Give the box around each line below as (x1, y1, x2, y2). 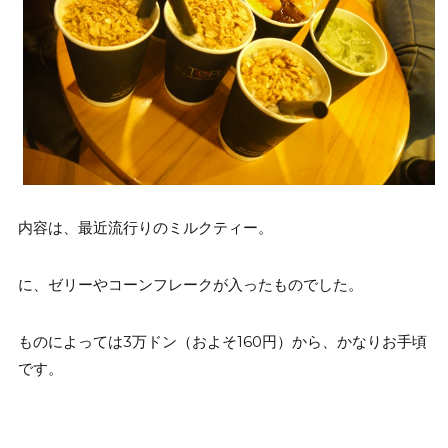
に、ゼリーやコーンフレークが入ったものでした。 (17, 275, 363, 294)
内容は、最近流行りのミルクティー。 (17, 218, 273, 237)
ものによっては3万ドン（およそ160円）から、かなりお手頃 (17, 332, 427, 351)
